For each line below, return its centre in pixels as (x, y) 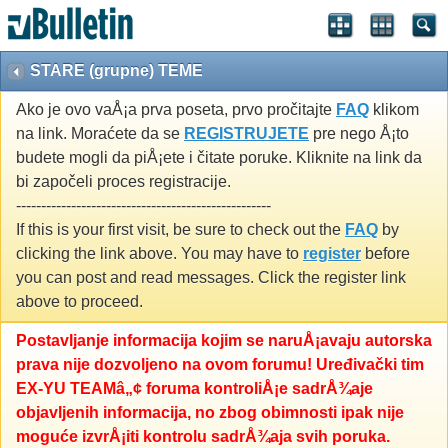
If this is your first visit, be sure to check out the (180, 230)
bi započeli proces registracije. (123, 182)
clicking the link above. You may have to (159, 254)
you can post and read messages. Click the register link (211, 278)
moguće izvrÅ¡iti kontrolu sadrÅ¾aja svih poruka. (203, 437)
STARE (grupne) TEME (116, 70)
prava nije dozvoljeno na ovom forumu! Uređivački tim (220, 365)
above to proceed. (79, 302)
